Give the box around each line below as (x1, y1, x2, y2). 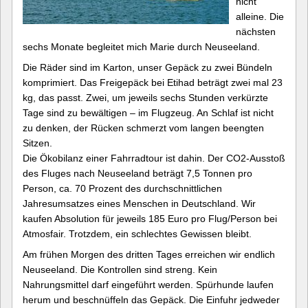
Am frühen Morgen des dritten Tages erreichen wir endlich (23, 249, 275, 260)
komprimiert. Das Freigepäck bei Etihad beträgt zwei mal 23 (23, 77, 283, 88)
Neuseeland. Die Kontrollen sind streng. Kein (23, 264, 217, 275)
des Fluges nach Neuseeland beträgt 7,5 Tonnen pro (23, 168, 252, 179)
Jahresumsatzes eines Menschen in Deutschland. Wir (23, 198, 256, 209)
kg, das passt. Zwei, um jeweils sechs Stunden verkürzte (23, 92, 268, 103)
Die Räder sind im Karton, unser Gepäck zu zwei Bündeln (23, 62, 272, 73)
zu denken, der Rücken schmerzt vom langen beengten (23, 122, 264, 133)
